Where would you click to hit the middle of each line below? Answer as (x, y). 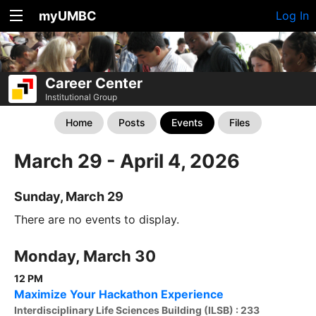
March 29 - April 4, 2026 (127, 161)
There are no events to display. (97, 220)
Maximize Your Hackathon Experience (119, 294)
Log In (292, 16)
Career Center (94, 83)
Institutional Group (81, 97)
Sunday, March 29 (69, 197)
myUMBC (68, 16)
